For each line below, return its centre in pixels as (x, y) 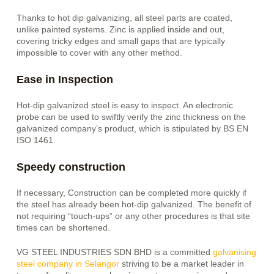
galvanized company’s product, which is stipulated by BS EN (133, 128)
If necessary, (41, 193)
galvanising (235, 253)
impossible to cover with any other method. (100, 53)
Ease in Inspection (65, 79)
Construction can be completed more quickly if (156, 193)
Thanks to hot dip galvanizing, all (80, 18)
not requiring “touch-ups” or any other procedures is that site (134, 216)
